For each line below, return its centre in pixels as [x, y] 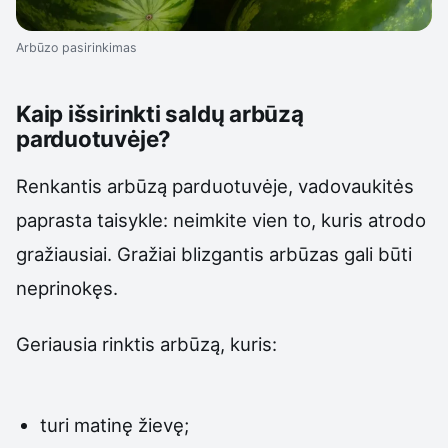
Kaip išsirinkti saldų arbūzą [160, 114]
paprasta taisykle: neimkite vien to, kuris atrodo [221, 220]
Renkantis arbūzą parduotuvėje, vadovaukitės [215, 186]
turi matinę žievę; [115, 424]
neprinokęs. [67, 288]
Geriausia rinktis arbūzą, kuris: [146, 344]
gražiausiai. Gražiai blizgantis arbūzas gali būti [214, 254]
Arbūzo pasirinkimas [76, 48]
